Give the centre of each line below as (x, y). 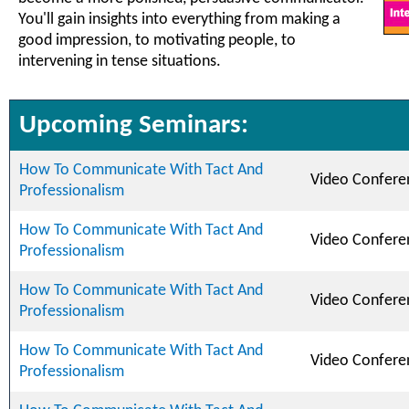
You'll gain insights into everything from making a (179, 20)
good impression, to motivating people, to (157, 41)
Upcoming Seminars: (134, 126)
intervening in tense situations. (120, 62)
